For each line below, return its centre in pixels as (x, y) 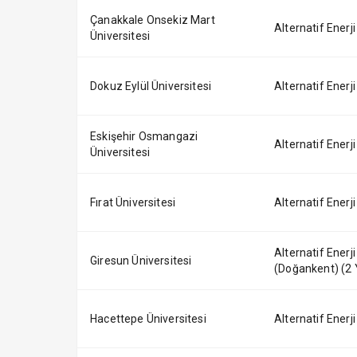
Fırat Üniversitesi (133, 202)
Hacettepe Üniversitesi (148, 319)
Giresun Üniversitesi (141, 261)
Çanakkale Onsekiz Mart (153, 20)
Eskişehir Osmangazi (144, 136)
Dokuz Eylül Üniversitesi (151, 86)
